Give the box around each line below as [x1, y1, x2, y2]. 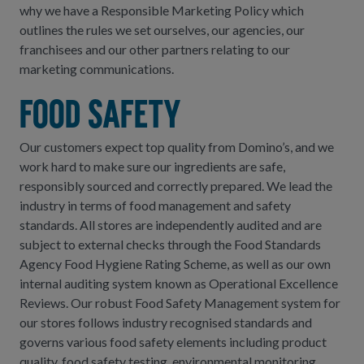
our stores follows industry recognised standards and [19, 314, 312, 330]
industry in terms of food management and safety [19, 197, 291, 213]
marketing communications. [19, 61, 174, 76]
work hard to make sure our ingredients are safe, [19, 158, 285, 174]
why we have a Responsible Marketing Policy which [19, 2, 304, 18]
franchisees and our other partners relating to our [19, 41, 290, 57]
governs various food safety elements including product [19, 334, 327, 349]
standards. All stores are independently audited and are [19, 217, 322, 232]
